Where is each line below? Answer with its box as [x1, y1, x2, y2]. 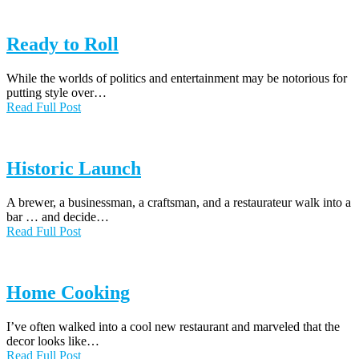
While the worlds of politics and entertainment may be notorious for [6, 71, 347, 85]
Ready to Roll [6, 33, 119, 54]
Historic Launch [6, 157, 141, 179]
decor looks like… [6, 333, 99, 348]
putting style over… [6, 85, 107, 99]
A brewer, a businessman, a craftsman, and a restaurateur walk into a [6, 195, 351, 209]
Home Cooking [6, 281, 130, 303]
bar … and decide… [6, 209, 109, 224]
